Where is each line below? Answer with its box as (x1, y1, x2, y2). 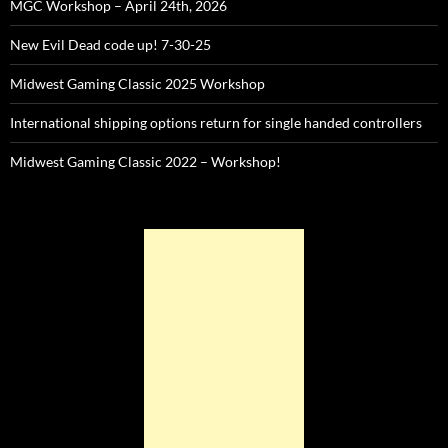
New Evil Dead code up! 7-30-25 (10, 36, 211, 53)
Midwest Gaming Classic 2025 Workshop (10, 75, 265, 92)
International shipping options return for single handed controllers (10, 114, 422, 131)
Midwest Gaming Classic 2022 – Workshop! (10, 153, 281, 170)
